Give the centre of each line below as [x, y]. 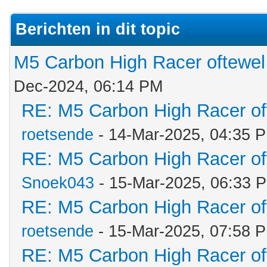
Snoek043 [58, 183]
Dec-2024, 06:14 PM [88, 86]
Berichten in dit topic [98, 29]
